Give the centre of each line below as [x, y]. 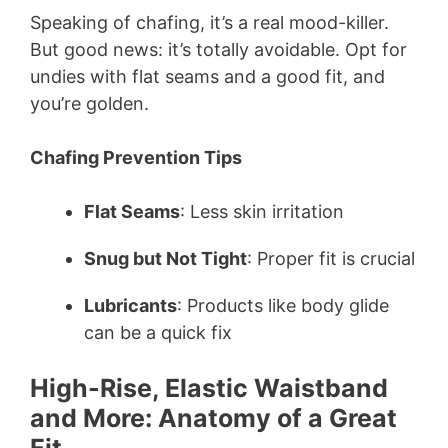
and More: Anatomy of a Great [213, 417]
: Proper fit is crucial [331, 258]
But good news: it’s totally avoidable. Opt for [218, 49]
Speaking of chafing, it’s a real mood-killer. [209, 22]
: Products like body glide [283, 305]
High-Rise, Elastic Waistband [209, 387]
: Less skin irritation [262, 211]
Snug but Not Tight [165, 258]
